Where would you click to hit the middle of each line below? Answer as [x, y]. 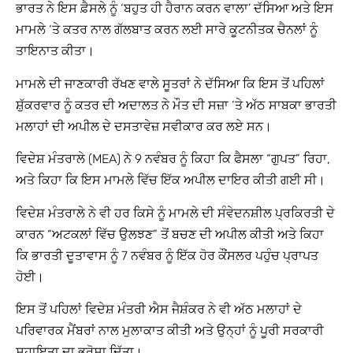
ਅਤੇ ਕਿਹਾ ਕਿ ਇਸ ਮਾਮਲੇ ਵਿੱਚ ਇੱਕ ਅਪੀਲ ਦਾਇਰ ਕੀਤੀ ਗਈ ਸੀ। [171, 180]
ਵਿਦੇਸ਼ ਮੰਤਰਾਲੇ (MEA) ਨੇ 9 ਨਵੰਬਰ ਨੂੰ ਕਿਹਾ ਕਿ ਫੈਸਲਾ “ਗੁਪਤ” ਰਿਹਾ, [173, 159]
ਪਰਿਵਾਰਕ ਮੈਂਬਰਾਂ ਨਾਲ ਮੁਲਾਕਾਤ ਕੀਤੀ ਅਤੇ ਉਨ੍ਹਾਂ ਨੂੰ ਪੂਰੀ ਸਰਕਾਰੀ [170, 330]
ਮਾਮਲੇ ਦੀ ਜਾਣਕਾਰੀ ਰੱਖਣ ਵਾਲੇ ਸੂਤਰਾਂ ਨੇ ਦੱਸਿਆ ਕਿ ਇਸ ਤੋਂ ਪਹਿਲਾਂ [170, 84]
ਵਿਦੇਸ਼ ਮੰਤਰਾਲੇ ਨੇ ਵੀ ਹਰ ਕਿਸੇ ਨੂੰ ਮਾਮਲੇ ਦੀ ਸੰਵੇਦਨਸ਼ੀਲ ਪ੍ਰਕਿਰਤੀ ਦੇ [175, 213]
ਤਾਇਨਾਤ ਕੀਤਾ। [55, 51]
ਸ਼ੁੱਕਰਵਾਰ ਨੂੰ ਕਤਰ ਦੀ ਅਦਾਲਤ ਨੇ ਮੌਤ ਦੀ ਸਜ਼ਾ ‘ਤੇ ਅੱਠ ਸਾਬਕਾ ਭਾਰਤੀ [176, 105]
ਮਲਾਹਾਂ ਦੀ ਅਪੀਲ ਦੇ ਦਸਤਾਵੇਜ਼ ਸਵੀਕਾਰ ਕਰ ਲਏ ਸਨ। [144, 126]
